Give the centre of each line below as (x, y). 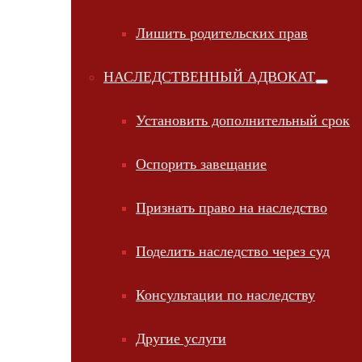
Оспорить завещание (201, 164)
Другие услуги (181, 339)
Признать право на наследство (232, 208)
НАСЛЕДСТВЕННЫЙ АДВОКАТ (209, 77)
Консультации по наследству (225, 295)
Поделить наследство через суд (233, 251)
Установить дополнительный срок (243, 120)
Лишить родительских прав (222, 33)
